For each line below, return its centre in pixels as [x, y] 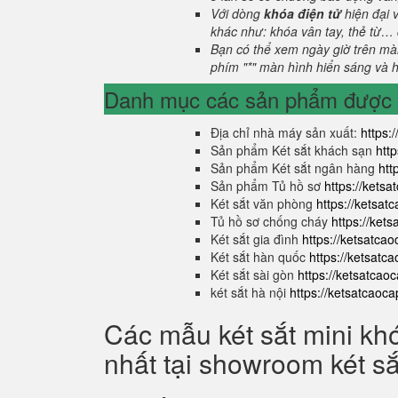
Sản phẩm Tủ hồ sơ [267, 186]
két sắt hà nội [250, 292]
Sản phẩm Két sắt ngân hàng [295, 168]
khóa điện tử [302, 13]
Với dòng [237, 13]
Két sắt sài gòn [254, 275]
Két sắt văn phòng [263, 203]
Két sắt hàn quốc [260, 257]
